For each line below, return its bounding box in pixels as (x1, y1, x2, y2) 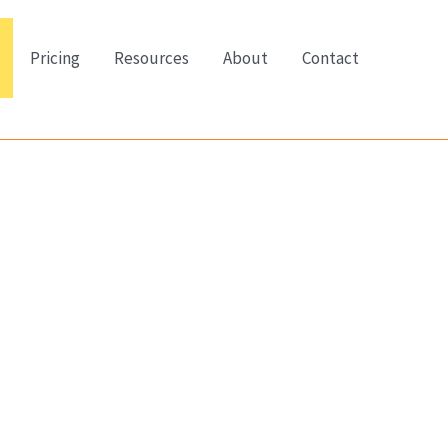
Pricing (30, 47, 80, 69)
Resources (114, 47, 189, 69)
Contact (302, 47, 359, 69)
